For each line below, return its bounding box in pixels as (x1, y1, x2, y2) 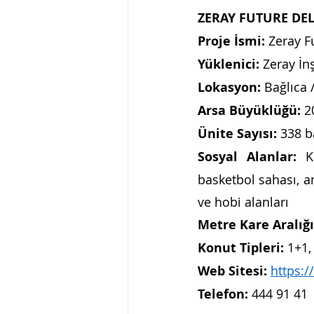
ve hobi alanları (198, 193, 289, 211)
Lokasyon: (198, 78, 261, 97)
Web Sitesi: (198, 262, 267, 280)
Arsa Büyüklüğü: (198, 102, 304, 120)
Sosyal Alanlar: (198, 148, 306, 166)
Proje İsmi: (198, 32, 265, 50)
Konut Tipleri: (198, 239, 284, 257)
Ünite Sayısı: (198, 125, 277, 143)
